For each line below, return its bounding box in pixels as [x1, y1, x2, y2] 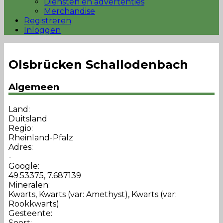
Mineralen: [8, 180, 50, 190]
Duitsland [8, 114, 47, 124]
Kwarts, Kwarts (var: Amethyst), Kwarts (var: [8, 190, 177, 200]
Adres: [8, 142, 33, 152]
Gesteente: [8, 209, 52, 219]
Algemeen [8, 81, 59, 93]
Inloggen [24, 25, 61, 35]
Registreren [24, 16, 71, 25]
